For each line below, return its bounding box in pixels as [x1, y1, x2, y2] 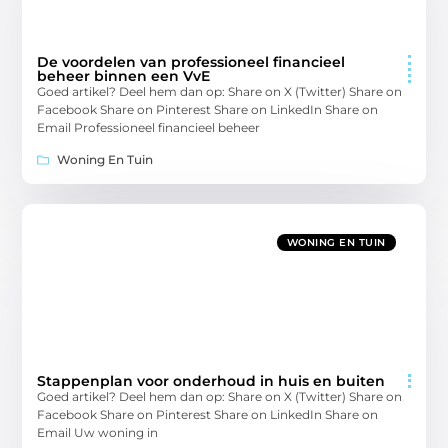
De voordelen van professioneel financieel [37, 53, 346, 72]
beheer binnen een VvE [37, 67, 211, 86]
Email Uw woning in [37, 425, 159, 441]
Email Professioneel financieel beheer [37, 120, 261, 136]
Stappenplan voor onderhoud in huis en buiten [37, 372, 386, 391]
